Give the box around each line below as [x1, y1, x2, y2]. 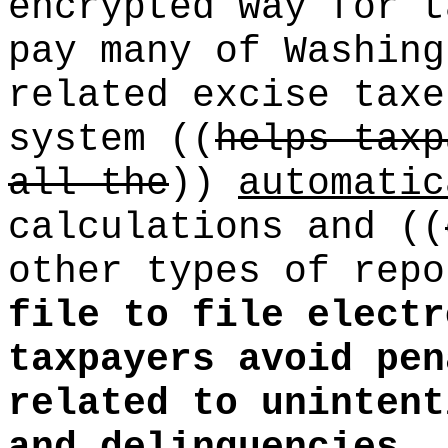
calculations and [8, 206, 399, 250]
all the [8, 162, 169, 206]
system [8, 118, 169, 162]
